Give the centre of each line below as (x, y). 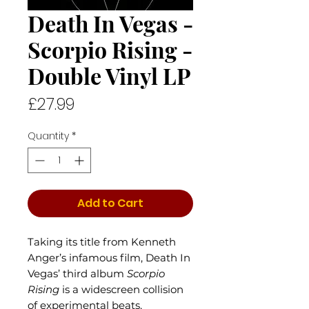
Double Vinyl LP (109, 76)
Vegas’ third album (77, 273)
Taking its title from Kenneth (102, 242)
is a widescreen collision (121, 289)
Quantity (48, 136)
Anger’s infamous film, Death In (109, 258)
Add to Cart (110, 203)
